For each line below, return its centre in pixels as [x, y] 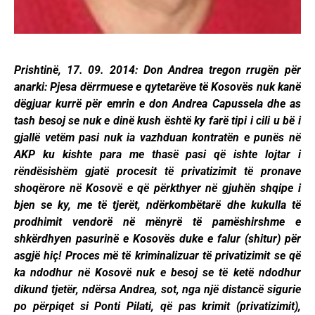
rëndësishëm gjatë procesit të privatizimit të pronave [157, 171]
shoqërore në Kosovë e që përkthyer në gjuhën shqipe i [157, 188]
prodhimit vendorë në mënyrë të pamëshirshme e [157, 221]
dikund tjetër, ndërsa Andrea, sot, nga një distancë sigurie [157, 289]
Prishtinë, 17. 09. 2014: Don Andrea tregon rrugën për [157, 70]
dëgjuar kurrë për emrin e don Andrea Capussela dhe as [157, 103]
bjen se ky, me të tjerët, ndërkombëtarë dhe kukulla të [157, 205]
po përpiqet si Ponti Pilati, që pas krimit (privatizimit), [157, 306]
